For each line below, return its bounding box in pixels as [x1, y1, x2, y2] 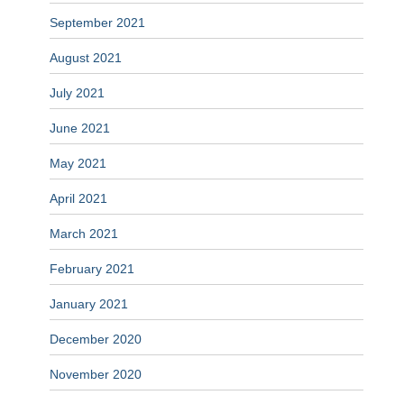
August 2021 [50, 50, 122, 66]
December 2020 [50, 332, 142, 347]
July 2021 [50, 86, 105, 101]
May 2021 [50, 156, 106, 171]
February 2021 [50, 262, 134, 277]
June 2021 [50, 121, 110, 136]
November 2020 [50, 367, 142, 382]
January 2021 [50, 297, 128, 312]
